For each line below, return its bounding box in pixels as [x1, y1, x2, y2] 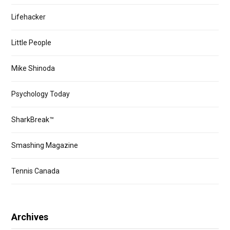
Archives [11, 212, 48, 222]
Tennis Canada [11, 167, 60, 175]
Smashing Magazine [11, 141, 78, 149]
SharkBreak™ [11, 116, 54, 124]
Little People [11, 39, 51, 47]
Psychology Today [11, 90, 70, 98]
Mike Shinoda [11, 64, 55, 72]
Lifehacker [11, 13, 46, 21]
